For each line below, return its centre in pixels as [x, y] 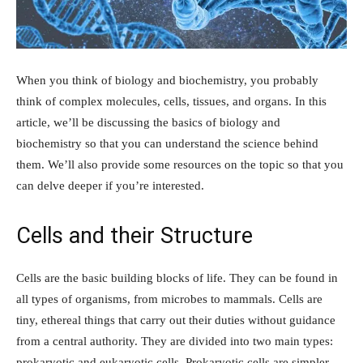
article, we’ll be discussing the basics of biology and [148, 123]
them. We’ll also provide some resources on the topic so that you [180, 165]
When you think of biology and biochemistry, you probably [167, 81]
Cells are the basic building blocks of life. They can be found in [177, 278]
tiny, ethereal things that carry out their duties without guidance [176, 320]
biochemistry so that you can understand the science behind [167, 144]
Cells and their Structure [135, 236]
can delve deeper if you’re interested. [110, 186]
